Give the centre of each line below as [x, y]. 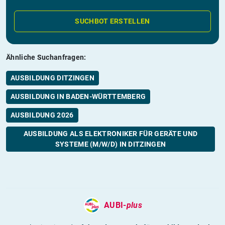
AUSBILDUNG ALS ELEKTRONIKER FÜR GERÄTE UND [110, 133]
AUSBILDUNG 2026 [42, 115]
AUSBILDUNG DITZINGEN [52, 78]
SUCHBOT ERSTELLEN [113, 21]
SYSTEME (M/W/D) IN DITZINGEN [110, 144]
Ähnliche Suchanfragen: [46, 57]
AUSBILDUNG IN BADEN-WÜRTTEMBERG [78, 96]
